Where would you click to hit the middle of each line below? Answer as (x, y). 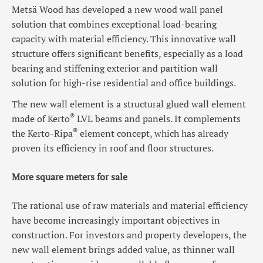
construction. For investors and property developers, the (129, 235)
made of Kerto (41, 119)
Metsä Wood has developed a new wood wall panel (117, 10)
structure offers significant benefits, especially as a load (127, 54)
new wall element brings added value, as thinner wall (123, 250)
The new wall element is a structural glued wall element (129, 104)
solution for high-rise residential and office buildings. (124, 83)
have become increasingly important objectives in (116, 220)
